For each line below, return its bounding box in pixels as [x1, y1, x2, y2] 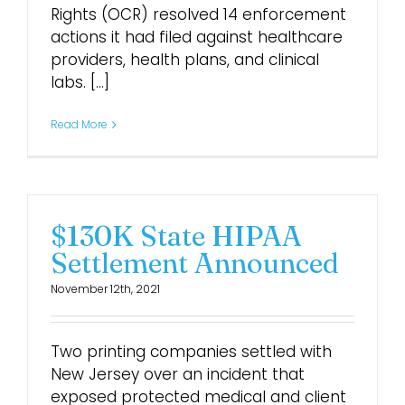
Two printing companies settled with [51, 341, 332, 363]
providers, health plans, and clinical [51, 49, 319, 71]
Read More [51, 117, 108, 132]
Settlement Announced [51, 246, 339, 280]
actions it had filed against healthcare [51, 26, 343, 48]
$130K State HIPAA [51, 219, 302, 253]
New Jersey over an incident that [51, 363, 305, 385]
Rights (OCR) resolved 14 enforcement [51, 4, 346, 25]
